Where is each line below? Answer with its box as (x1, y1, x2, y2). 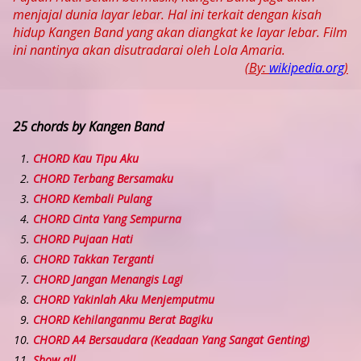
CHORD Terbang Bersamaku (33, 171, 173, 187)
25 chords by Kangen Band (13, 117, 164, 135)
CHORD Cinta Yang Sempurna (33, 211, 181, 227)
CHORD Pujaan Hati (33, 231, 133, 247)
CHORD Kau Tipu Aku (33, 151, 139, 167)
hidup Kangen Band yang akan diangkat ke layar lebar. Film (13, 23, 347, 42)
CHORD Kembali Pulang (33, 191, 151, 207)
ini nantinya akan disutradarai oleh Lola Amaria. (13, 41, 285, 60)
